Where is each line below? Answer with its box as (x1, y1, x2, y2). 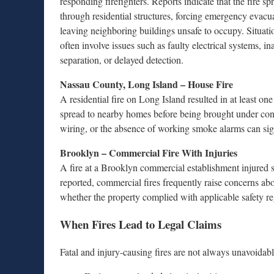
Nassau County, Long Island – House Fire (60, 77, 233, 92)
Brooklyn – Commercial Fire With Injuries (60, 146, 237, 160)
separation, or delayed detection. (60, 53, 183, 67)
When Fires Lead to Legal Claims (60, 216, 221, 233)
